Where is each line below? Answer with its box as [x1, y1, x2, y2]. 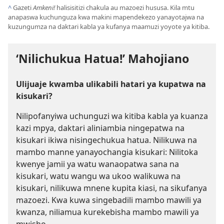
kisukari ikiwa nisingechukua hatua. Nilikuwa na [16, 134, 197, 146]
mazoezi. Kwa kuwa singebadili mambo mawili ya [16, 194, 201, 206]
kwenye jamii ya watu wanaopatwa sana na [16, 158, 179, 170]
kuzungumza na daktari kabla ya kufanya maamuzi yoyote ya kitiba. [8, 22, 209, 31]
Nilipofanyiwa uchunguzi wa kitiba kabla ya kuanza [16, 110, 208, 122]
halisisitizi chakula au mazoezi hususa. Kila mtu [56, 3, 194, 12]
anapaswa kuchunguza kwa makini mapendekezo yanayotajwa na [8, 12, 204, 22]
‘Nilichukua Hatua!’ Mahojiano [16, 50, 189, 67]
